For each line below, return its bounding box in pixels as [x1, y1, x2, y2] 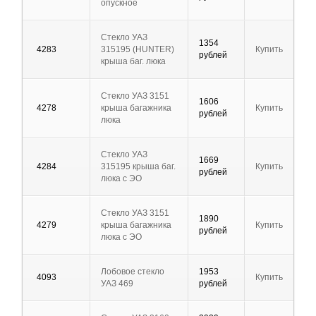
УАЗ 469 [101, 279, 133, 289]
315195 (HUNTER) [101, 44, 174, 55]
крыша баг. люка [101, 56, 166, 67]
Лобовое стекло [101, 267, 164, 277]
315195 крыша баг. [101, 162, 176, 172]
